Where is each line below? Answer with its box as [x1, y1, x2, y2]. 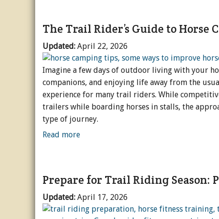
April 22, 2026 [77, 41, 128, 51]
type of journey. [43, 114, 98, 124]
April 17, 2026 [77, 192, 128, 202]
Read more [43, 130, 80, 140]
